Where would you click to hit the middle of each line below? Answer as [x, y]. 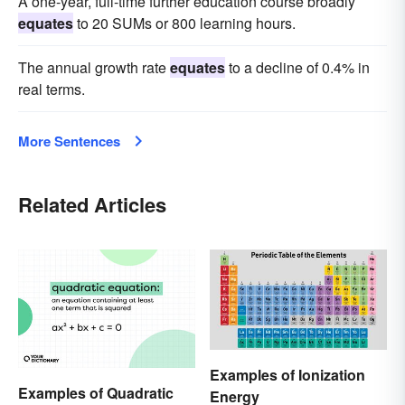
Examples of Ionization [287, 374]
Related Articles [92, 205]
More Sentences [69, 141]
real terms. [52, 89]
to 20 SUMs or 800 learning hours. [184, 24]
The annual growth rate [94, 68]
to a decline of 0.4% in [297, 68]
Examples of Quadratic [96, 392]
